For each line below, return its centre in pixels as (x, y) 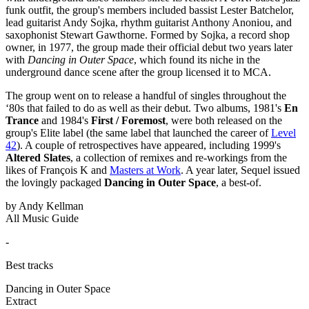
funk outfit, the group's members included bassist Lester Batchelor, (150, 10)
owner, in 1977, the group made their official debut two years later (149, 47)
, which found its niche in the (197, 59)
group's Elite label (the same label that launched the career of (138, 132)
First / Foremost (128, 120)
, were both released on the (224, 120)
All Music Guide (42, 218)
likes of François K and (58, 170)
